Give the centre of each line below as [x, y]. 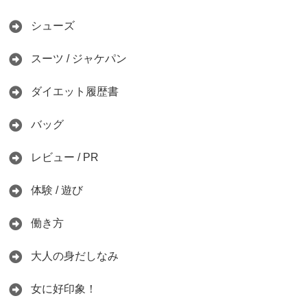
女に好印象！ [64, 289]
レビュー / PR [65, 158]
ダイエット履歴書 [75, 92]
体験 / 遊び [57, 191]
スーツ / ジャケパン [79, 59]
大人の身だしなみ [75, 256]
